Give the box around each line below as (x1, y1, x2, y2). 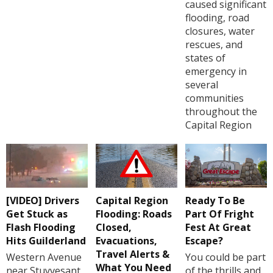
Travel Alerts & (95, 247, 169, 261)
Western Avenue (6, 250, 82, 264)
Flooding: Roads (95, 207, 172, 221)
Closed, (95, 220, 132, 234)
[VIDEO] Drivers (6, 193, 79, 207)
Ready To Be (185, 193, 245, 207)
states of (185, 51, 225, 65)
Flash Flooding (6, 220, 76, 234)
